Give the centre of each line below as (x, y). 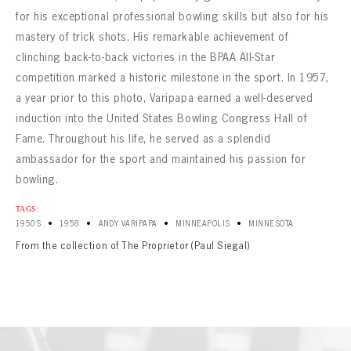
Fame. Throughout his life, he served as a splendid (143, 139)
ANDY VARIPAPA (128, 224)
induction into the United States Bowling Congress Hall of (162, 118)
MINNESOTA (271, 224)
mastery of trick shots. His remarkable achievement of (152, 37)
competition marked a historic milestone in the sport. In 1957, (172, 78)
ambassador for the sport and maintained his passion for (161, 159)
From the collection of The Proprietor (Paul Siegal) (133, 246)
